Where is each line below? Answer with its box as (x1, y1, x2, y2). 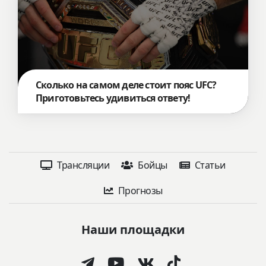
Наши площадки (81, 221, 185, 237)
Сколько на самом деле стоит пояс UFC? (36, 78, 217, 91)
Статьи (192, 158, 226, 172)
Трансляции (55, 158, 110, 172)
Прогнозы (116, 183, 163, 197)
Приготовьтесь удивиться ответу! (36, 91, 191, 104)
